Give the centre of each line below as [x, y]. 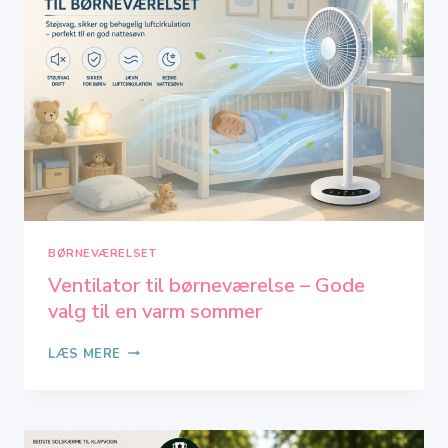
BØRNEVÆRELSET [102, 253]
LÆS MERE [85, 353]
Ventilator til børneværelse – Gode [206, 285]
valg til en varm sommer [155, 311]
